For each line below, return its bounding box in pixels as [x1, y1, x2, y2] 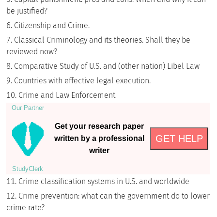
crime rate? [6, 203, 45, 212]
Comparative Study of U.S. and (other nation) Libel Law [14, 62, 200, 71]
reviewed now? [6, 47, 58, 56]
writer [89, 146, 110, 155]
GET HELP [155, 133, 203, 144]
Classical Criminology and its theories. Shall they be [14, 35, 191, 45]
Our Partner [11, 104, 44, 111]
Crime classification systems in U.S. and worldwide [18, 177, 190, 186]
